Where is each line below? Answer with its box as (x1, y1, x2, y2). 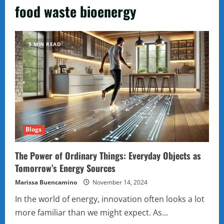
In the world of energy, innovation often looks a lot (15, 193, 204, 204)
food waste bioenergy (15, 1, 136, 21)
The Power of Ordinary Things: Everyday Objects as (15, 148, 201, 162)
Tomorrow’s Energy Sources (15, 161, 115, 174)
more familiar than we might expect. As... (15, 206, 168, 218)
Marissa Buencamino (15, 177, 77, 186)
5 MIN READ (28, 40, 60, 47)
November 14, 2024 (91, 177, 147, 186)
